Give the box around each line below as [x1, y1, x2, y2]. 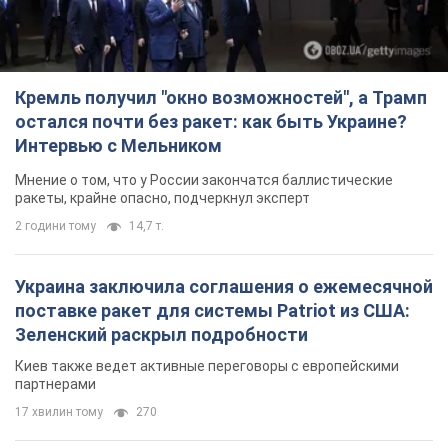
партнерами [15, 375, 96, 392]
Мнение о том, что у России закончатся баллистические [15, 171, 393, 188]
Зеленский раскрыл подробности [15, 323, 308, 345]
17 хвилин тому [15, 404, 103, 419]
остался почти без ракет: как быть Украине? [15, 110, 407, 132]
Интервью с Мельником [15, 134, 222, 156]
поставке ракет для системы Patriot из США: [15, 299, 410, 321]
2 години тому [15, 218, 96, 233]
